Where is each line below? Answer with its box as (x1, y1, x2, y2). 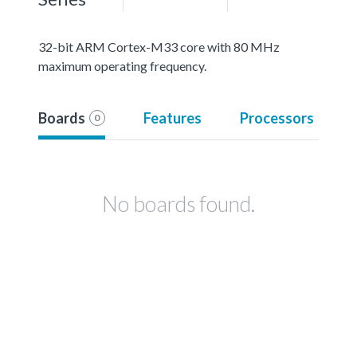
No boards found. (102, 190, 255, 217)
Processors (239, 108, 314, 127)
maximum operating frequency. (38, 57, 206, 73)
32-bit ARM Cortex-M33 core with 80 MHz (38, 38, 280, 54)
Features (143, 108, 202, 127)
